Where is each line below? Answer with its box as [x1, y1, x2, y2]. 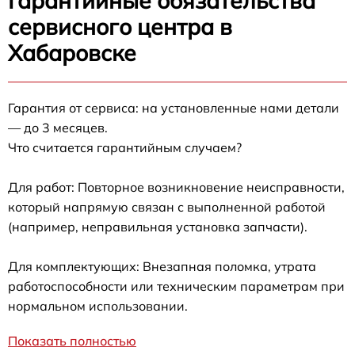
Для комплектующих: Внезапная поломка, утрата [8, 258, 316, 275]
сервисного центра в [8, 13, 232, 41]
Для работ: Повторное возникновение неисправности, [8, 179, 345, 196]
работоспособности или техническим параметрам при [8, 278, 345, 295]
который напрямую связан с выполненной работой [8, 199, 326, 216]
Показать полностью [8, 333, 136, 349]
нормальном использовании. [8, 298, 188, 315]
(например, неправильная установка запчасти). [8, 219, 307, 235]
